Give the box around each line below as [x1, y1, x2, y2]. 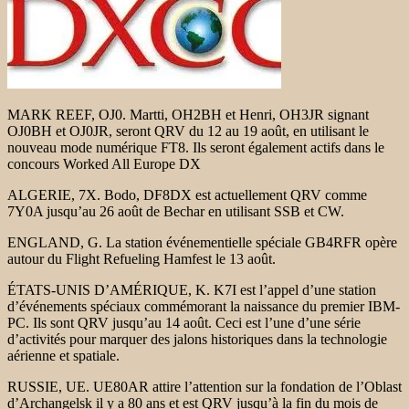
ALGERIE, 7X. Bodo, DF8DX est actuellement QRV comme [7, 186, 367, 203]
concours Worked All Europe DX [7, 155, 201, 172]
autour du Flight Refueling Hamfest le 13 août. [7, 250, 276, 267]
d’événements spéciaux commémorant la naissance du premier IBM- [7, 298, 400, 314]
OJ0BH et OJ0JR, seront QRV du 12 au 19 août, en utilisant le [7, 122, 369, 139]
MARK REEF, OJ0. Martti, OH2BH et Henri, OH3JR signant [7, 106, 369, 122]
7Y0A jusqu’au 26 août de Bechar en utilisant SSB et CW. [7, 203, 344, 219]
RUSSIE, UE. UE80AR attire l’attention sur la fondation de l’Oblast [7, 378, 402, 394]
